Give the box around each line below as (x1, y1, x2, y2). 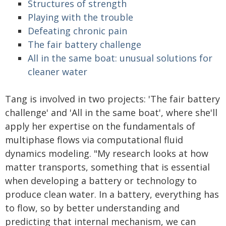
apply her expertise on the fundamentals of (5, 120, 195, 132)
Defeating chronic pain (28, 25, 127, 37)
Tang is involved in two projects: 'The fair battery (5, 93, 220, 105)
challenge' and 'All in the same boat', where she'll (5, 106, 217, 119)
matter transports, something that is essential (5, 161, 210, 173)
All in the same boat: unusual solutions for (28, 52, 212, 64)
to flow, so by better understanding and (5, 202, 180, 214)
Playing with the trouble (28, 11, 133, 23)
